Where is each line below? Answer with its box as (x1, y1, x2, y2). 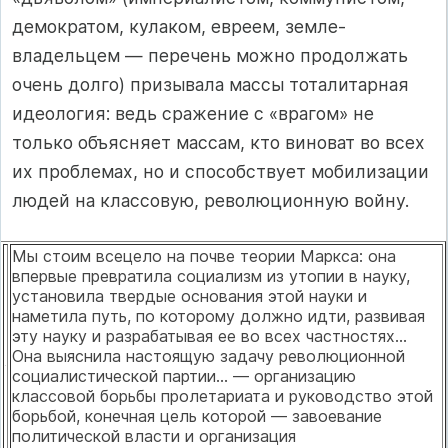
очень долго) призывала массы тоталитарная (12, 73, 409, 95)
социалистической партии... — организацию (12, 366, 356, 387)
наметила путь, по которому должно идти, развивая (12, 306, 425, 327)
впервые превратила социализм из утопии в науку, (12, 266, 410, 287)
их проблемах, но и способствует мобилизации (12, 160, 429, 182)
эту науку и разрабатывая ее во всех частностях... (12, 326, 407, 347)
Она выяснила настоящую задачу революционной (12, 346, 405, 367)
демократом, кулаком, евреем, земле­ (12, 15, 346, 37)
